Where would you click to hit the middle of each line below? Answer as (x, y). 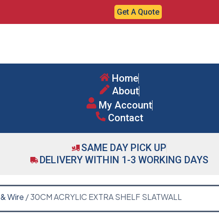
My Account (125, 105)
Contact (125, 118)
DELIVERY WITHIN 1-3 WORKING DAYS (124, 160)
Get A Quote (138, 12)
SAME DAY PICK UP (124, 147)
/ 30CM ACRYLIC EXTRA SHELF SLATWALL (103, 197)
